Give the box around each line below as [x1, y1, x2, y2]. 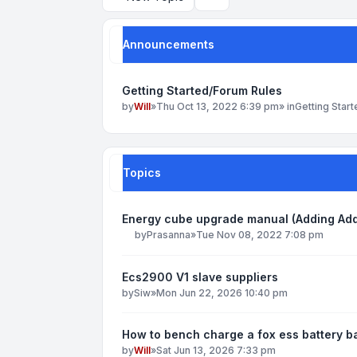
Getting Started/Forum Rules [122, 84, 282, 98]
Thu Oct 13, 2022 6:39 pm [156, 100, 279, 113]
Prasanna [147, 229, 190, 241]
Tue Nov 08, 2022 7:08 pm [196, 229, 324, 241]
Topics [123, 165, 161, 179]
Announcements [123, 37, 214, 51]
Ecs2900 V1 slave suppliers [122, 269, 278, 284]
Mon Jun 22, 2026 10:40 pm [156, 286, 288, 299]
